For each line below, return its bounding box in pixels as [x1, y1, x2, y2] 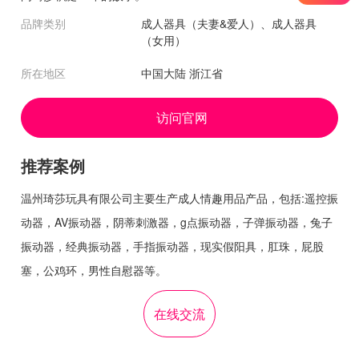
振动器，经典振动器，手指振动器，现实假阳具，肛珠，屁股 [21, 237, 324, 254]
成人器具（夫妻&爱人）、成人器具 [141, 14, 317, 31]
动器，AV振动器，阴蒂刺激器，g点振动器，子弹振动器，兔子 [21, 213, 333, 230]
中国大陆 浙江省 [141, 64, 223, 81]
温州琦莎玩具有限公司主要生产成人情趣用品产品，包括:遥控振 [21, 189, 338, 206]
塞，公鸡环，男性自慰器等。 [21, 261, 167, 278]
